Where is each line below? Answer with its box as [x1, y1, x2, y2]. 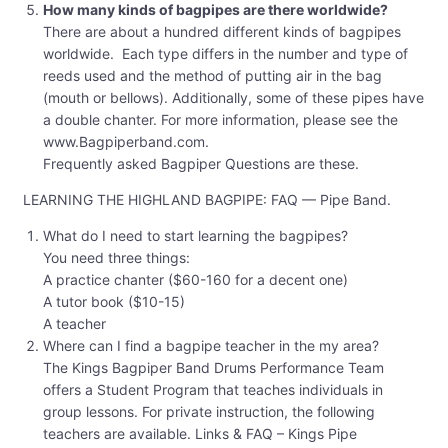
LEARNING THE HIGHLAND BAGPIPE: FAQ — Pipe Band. [23, 191, 391, 209]
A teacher [43, 315, 106, 333]
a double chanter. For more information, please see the [43, 111, 398, 129]
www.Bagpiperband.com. [43, 133, 209, 151]
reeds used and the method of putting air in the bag [43, 67, 382, 85]
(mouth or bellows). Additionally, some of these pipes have [43, 89, 424, 107]
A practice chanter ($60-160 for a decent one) [43, 271, 348, 289]
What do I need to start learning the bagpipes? [43, 227, 348, 245]
